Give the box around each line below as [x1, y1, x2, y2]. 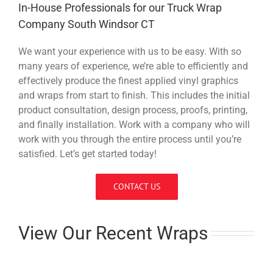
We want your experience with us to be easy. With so [18, 45, 241, 57]
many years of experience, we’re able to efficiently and [18, 60, 248, 72]
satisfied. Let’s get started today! [18, 147, 157, 160]
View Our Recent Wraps [18, 222, 208, 244]
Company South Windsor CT [18, 17, 155, 30]
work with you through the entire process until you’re [18, 133, 241, 145]
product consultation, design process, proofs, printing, [18, 104, 247, 116]
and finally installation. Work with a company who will [18, 118, 250, 130]
